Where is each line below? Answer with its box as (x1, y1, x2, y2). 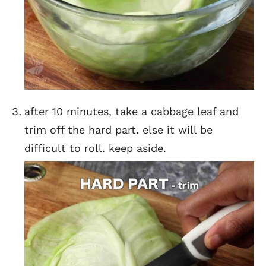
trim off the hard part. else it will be (24, 123, 213, 136)
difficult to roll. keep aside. (24, 141, 166, 154)
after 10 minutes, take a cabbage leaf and (24, 104, 239, 118)
